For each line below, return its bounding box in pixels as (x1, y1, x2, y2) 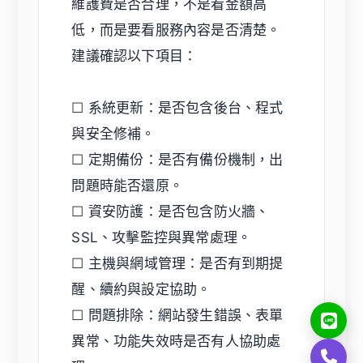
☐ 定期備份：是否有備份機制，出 (71, 151, 284, 168)
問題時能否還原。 (71, 177, 184, 194)
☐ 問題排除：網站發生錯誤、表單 (71, 306, 284, 323)
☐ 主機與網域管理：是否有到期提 (71, 254, 284, 271)
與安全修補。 (71, 125, 156, 142)
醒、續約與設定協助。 (71, 280, 211, 297)
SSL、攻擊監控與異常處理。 (71, 228, 252, 246)
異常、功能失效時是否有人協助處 (71, 332, 281, 349)
